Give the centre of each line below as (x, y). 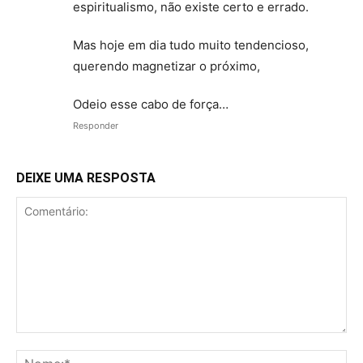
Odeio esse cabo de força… (151, 105)
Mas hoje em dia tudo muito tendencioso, (191, 45)
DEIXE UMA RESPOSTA (86, 178)
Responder (96, 126)
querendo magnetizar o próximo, (167, 66)
